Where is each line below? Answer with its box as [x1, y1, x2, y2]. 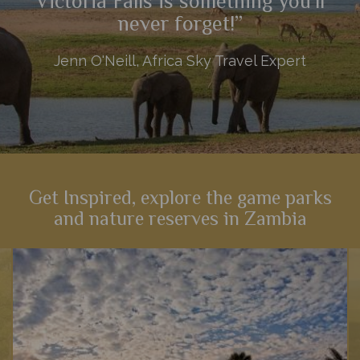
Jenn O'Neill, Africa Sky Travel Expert [54, 51, 306, 69]
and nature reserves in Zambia [53, 206, 307, 236]
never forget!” [117, 9, 243, 42]
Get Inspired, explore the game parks [28, 185, 332, 215]
